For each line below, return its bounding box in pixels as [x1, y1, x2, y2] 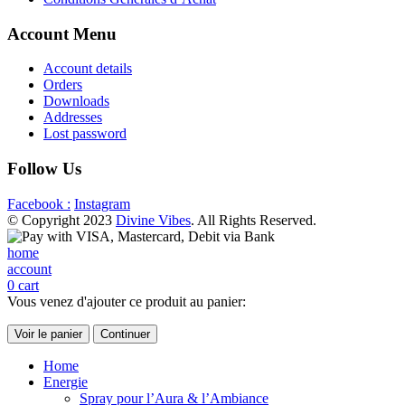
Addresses [43, 109, 102, 126]
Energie [43, 373, 88, 390]
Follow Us [7, 159, 81, 179]
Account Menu [7, 24, 117, 43]
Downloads [43, 93, 109, 109]
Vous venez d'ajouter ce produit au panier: [7, 293, 246, 309]
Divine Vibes [116, 212, 191, 228]
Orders [43, 77, 82, 93]
